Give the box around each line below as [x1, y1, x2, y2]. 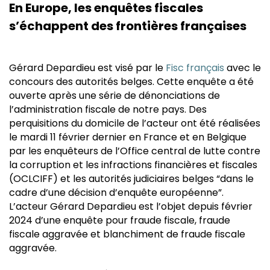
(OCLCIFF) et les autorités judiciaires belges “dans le [9, 171, 254, 186]
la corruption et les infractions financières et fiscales [9, 157, 257, 172]
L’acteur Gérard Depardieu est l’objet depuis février [9, 199, 253, 213]
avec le [224, 60, 261, 75]
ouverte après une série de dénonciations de [9, 88, 220, 102]
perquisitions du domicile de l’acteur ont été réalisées [9, 116, 260, 130]
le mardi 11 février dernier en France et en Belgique [9, 130, 246, 144]
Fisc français [166, 60, 224, 75]
